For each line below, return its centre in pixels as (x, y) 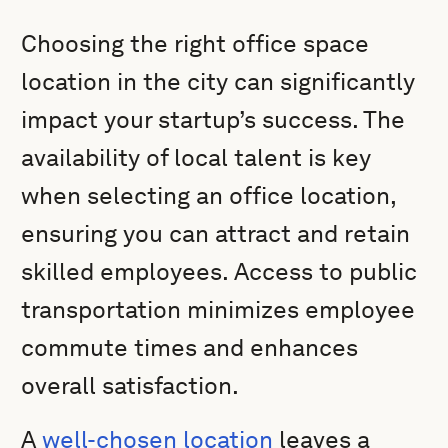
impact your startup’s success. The (213, 119)
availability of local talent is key (196, 157)
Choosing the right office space (195, 43)
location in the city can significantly (218, 81)
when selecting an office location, (209, 195)
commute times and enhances (190, 347)
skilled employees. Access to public (219, 271)
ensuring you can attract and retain (216, 233)
